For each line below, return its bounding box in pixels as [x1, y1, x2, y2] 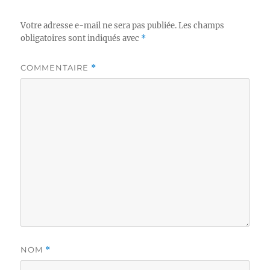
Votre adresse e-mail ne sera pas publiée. [20, 20, 177, 31]
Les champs [178, 20, 225, 31]
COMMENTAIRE [20, 62, 92, 72]
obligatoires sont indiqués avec [20, 33, 142, 43]
